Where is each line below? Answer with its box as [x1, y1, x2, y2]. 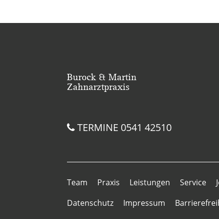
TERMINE [75, 120, 121, 134]
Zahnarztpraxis [67, 80, 130, 92]
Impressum [123, 197, 165, 208]
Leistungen [130, 176, 170, 188]
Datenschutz [67, 197, 113, 208]
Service [180, 176, 206, 188]
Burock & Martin [67, 70, 136, 83]
